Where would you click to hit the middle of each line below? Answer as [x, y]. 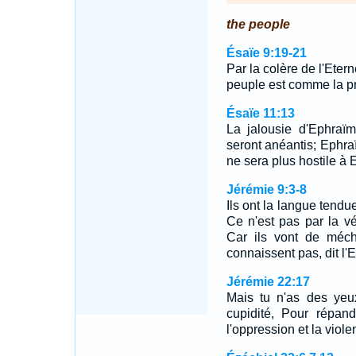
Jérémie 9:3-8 [266, 190]
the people [258, 24]
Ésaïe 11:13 [260, 113]
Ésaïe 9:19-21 [266, 53]
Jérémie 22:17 [268, 282]
